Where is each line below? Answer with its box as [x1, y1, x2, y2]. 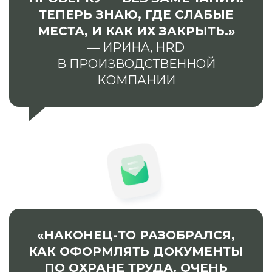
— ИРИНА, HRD [87, 39, 185, 55]
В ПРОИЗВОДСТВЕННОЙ [56, 56, 216, 71]
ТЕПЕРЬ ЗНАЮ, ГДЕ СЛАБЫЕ [38, 7, 234, 22]
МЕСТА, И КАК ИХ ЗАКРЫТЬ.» [37, 23, 235, 38]
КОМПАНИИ [97, 72, 175, 87]
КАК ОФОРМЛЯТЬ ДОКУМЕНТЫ [29, 243, 243, 259]
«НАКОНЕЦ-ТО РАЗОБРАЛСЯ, [37, 227, 235, 242]
